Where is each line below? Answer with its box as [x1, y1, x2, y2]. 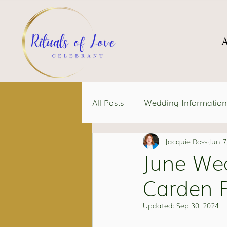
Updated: [143, 200, 176, 210]
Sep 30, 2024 [176, 200, 219, 210]
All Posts [92, 96, 124, 108]
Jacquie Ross [165, 136, 207, 146]
